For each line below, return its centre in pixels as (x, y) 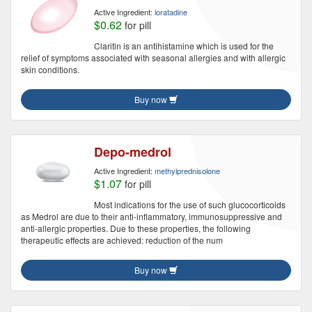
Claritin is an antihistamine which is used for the (184, 46)
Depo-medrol (133, 152)
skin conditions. (50, 69)
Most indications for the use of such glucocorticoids (190, 204)
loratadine (171, 12)
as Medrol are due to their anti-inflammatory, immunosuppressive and (151, 216)
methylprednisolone (187, 171)
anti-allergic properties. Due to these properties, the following (136, 228)
